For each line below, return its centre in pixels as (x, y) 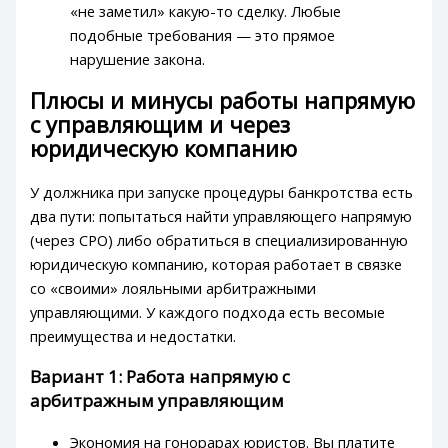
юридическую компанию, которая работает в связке (216, 263)
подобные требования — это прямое (203, 35)
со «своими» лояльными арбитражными (173, 287)
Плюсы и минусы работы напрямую (223, 101)
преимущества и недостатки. (133, 335)
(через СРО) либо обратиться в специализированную (219, 239)
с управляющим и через (160, 125)
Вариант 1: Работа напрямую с (160, 376)
